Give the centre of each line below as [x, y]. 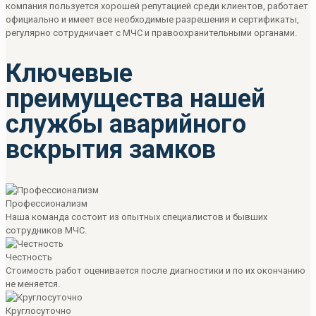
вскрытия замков [111, 149]
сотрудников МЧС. [46, 230]
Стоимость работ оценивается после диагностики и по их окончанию [156, 270]
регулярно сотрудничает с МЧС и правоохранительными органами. [151, 33]
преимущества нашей [135, 98]
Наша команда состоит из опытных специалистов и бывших [136, 217]
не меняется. [33, 284]
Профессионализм [47, 203]
